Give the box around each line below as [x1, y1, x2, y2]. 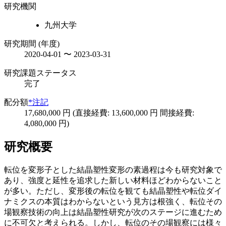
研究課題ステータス [4, 68, 77, 77]
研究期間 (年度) [4, 39, 60, 48]
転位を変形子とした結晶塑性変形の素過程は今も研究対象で [4, 165, 222, 175]
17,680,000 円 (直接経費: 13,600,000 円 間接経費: [24, 108, 194, 117]
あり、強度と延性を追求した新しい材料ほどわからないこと [4, 176, 222, 185]
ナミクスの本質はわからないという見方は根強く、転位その [4, 197, 222, 206]
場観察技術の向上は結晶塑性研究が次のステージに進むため [4, 208, 222, 217]
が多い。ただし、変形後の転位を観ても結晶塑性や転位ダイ [4, 187, 222, 196]
